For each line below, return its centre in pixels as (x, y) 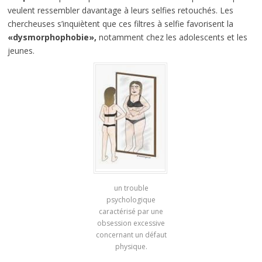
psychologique (131, 200)
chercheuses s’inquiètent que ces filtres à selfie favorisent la (120, 24)
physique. (131, 247)
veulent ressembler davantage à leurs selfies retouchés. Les (120, 11)
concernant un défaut (131, 235)
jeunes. (21, 51)
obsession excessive (131, 223)
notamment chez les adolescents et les (172, 37)
